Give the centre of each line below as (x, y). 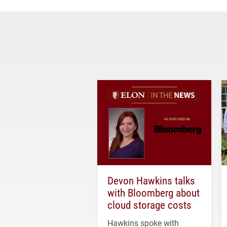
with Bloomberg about (154, 193)
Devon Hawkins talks (151, 181)
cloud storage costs (149, 205)
